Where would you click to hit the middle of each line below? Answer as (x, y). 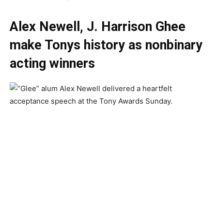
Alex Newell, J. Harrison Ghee (98, 26)
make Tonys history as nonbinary (106, 45)
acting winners (52, 63)
